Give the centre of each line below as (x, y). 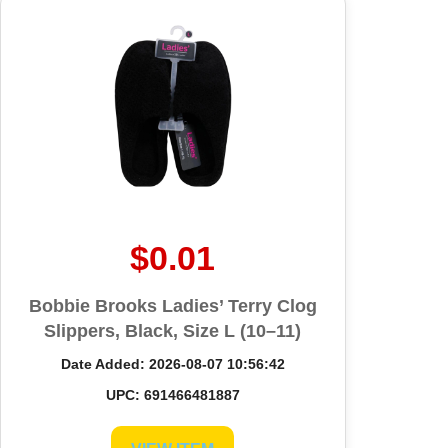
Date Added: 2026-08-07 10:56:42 (172, 363)
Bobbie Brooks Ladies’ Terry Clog (172, 305)
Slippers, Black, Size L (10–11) (173, 330)
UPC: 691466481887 (172, 394)
